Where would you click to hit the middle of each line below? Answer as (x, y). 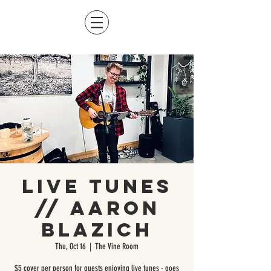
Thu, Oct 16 (70, 247)
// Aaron (97, 208)
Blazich (97, 230)
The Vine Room (117, 247)
